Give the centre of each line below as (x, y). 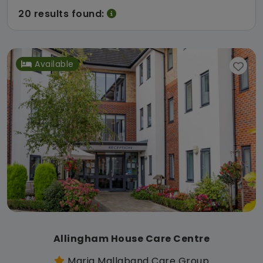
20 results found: (63, 14)
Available (54, 64)
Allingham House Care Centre (131, 238)
